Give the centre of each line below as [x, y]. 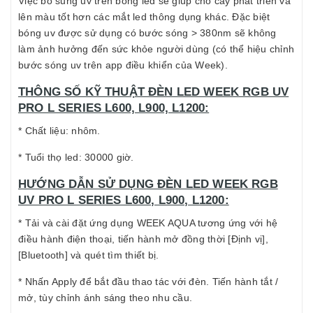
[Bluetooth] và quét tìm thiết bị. [89, 255]
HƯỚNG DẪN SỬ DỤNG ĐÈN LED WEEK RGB [148, 184]
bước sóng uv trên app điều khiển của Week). [123, 65]
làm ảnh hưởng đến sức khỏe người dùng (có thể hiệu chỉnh [156, 49]
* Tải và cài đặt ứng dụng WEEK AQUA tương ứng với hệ [148, 223]
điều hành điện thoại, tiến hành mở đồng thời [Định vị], [143, 239]
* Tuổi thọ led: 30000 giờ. [76, 157]
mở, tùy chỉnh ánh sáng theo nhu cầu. [105, 298]
